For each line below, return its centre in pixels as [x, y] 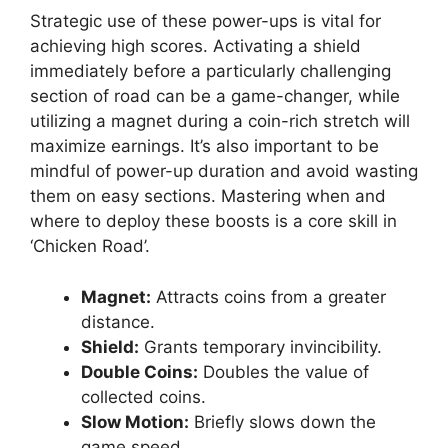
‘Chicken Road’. [90, 246]
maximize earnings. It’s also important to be [204, 146]
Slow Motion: [135, 421]
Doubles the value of [283, 371]
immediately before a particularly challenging [210, 71]
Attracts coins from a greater [268, 296]
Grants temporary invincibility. [260, 346]
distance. [118, 321]
